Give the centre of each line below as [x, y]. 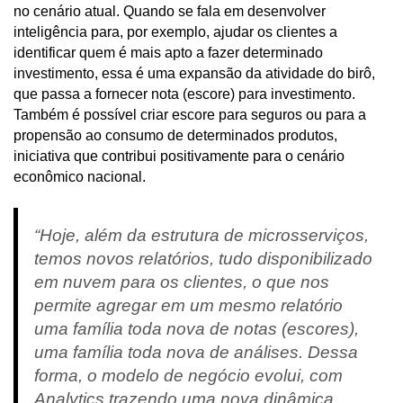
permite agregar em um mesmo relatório [188, 305]
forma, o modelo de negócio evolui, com [188, 375]
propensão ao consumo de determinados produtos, [175, 135]
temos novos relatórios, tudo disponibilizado [203, 258]
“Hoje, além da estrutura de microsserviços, [201, 235]
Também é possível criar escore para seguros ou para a [190, 114]
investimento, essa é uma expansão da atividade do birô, [194, 73]
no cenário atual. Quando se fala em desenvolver [170, 11]
